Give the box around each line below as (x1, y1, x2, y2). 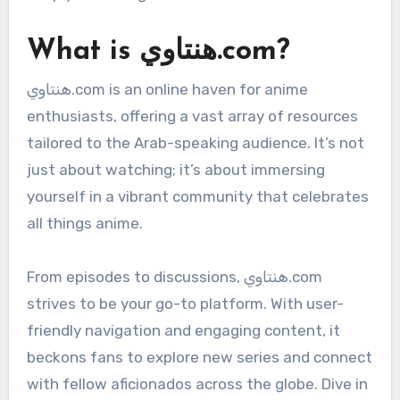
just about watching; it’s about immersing (26, 161, 325, 179)
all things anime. (26, 214, 143, 233)
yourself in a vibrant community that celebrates (26, 187, 369, 206)
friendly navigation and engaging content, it (26, 321, 340, 340)
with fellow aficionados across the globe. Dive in (26, 375, 368, 394)
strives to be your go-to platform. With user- (26, 295, 344, 313)
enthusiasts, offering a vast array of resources (26, 107, 358, 126)
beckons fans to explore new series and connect (26, 348, 372, 367)
